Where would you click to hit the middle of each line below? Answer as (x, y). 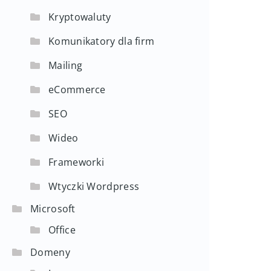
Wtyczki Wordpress (94, 186)
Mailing (66, 65)
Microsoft (53, 209)
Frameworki (76, 162)
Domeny (50, 252)
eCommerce (77, 90)
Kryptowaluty (80, 17)
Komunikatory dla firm (102, 41)
